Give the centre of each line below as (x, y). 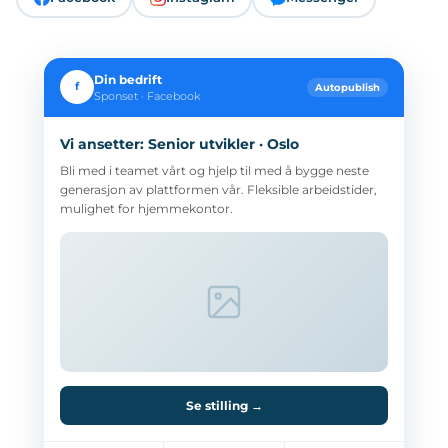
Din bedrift (128, 79)
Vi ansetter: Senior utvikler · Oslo (179, 143)
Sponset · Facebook (147, 96)
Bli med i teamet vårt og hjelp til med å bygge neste (214, 170)
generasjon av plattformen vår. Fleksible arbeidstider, (218, 189)
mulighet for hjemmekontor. (146, 208)
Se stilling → (224, 405)
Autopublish (347, 87)
